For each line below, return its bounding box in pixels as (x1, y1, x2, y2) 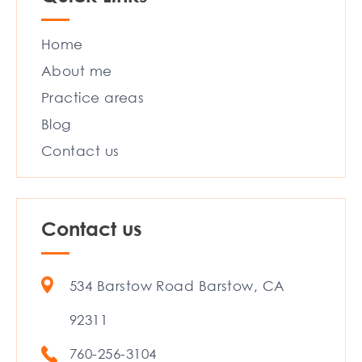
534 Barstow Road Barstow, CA (69, 277, 285, 295)
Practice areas (41, 89, 145, 107)
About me (41, 62, 112, 80)
